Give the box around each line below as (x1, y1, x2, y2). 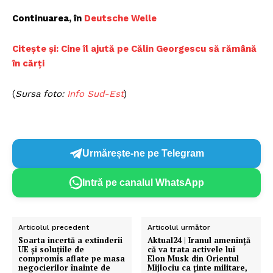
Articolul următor (147, 222, 211, 232)
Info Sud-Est (67, 88, 124, 99)
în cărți (12, 57, 44, 69)
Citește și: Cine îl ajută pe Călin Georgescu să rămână (12, 43, 257, 54)
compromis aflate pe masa (18, 252, 125, 264)
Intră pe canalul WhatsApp (82, 177, 204, 188)
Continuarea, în (12, 12, 84, 24)
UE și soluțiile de (18, 243, 84, 255)
